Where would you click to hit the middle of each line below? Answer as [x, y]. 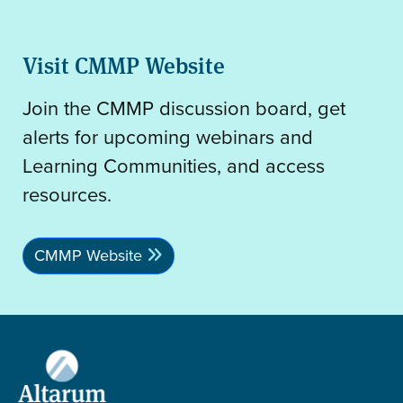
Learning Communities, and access [174, 166]
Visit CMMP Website [124, 64]
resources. [67, 194]
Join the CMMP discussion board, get [184, 108]
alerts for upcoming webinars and [168, 137]
